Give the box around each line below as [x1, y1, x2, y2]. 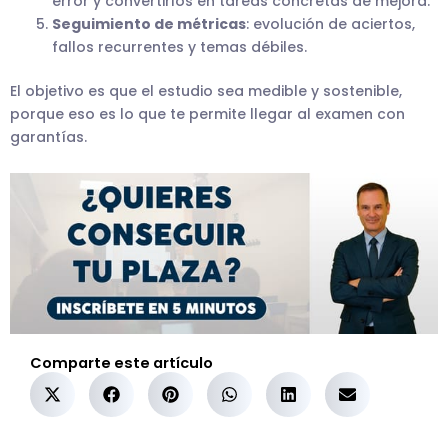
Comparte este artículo [30, 352, 213, 373]
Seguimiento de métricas [52, 13, 246, 34]
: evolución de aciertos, [246, 13, 415, 34]
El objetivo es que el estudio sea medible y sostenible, [10, 80, 402, 101]
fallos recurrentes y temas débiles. [52, 36, 307, 57]
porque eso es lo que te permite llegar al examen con [10, 103, 405, 124]
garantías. [10, 126, 87, 147]
